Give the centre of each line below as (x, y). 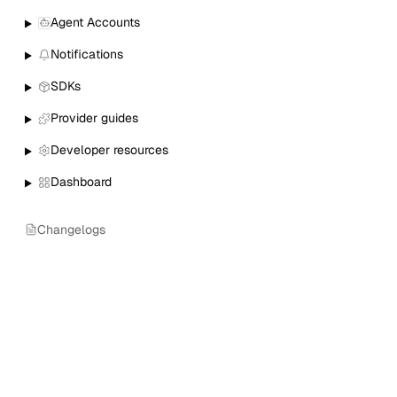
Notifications (86, 54)
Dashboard (81, 182)
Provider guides (94, 118)
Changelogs (71, 229)
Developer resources (109, 150)
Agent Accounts (95, 23)
